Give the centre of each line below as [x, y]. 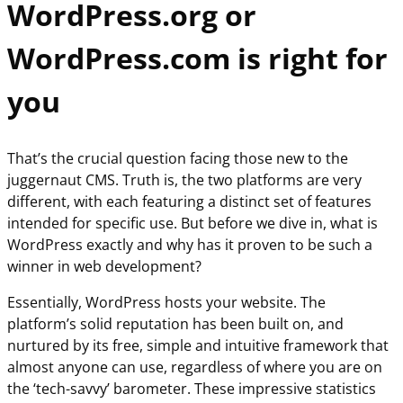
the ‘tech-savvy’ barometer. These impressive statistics [192, 388]
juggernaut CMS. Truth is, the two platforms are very [184, 179]
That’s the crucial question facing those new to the [178, 158]
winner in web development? [104, 266]
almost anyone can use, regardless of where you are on [195, 367]
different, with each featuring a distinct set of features [189, 201]
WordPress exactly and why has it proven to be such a [190, 244]
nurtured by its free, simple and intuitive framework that [198, 345]
